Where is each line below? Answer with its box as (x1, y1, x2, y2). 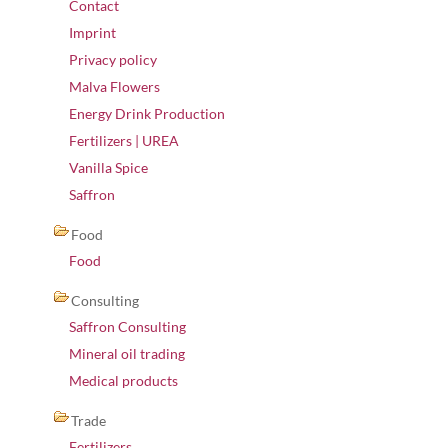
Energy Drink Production (69, 105, 225, 122)
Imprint (69, 24, 116, 41)
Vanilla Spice (69, 159, 148, 176)
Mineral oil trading (69, 345, 185, 362)
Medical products (69, 372, 178, 389)
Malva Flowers (69, 78, 160, 95)
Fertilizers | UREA (69, 132, 179, 149)
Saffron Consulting (69, 318, 186, 335)
